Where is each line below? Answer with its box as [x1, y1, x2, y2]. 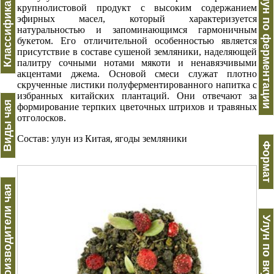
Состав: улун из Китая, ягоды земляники [17, 133, 187, 144]
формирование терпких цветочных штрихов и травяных [17, 102, 257, 113]
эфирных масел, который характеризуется [17, 13, 257, 24]
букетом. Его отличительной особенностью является [17, 35, 257, 46]
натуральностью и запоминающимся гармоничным [17, 24, 257, 35]
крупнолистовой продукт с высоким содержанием [17, 2, 257, 13]
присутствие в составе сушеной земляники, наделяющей [17, 46, 257, 57]
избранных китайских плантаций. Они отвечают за [17, 91, 257, 102]
